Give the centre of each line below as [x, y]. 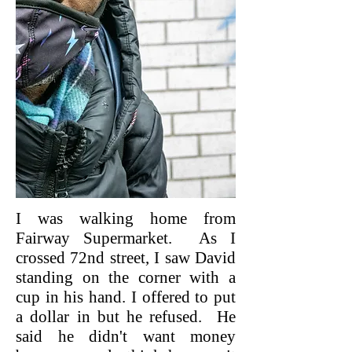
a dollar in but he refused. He [126, 317]
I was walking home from [126, 218]
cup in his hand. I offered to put [126, 297]
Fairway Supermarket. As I [126, 238]
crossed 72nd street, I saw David [126, 258]
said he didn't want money [126, 336]
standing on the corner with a [126, 277]
